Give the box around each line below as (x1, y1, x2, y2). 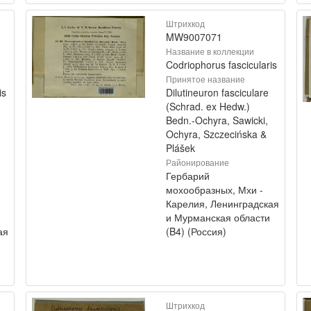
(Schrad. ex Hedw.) (166, 99, 250, 113)
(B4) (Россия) (166, 224, 226, 238)
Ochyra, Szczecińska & (166, 127, 267, 141)
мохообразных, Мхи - (166, 183, 263, 196)
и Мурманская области (166, 210, 270, 224)
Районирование (166, 156, 229, 168)
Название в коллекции (166, 45, 254, 57)
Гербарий (166, 169, 210, 183)
